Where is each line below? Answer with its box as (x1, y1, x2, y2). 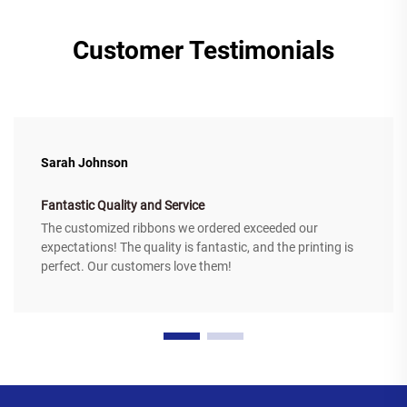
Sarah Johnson (41, 155, 128, 171)
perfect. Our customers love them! (41, 259, 232, 274)
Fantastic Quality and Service (41, 198, 204, 213)
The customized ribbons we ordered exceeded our (41, 221, 318, 236)
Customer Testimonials (73, 35, 334, 66)
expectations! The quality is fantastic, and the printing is (41, 240, 353, 255)
